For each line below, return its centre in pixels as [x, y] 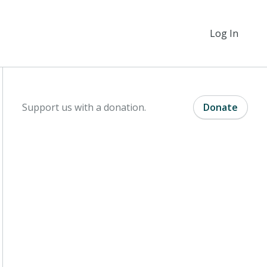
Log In [224, 33]
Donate [221, 107]
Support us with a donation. [84, 107]
